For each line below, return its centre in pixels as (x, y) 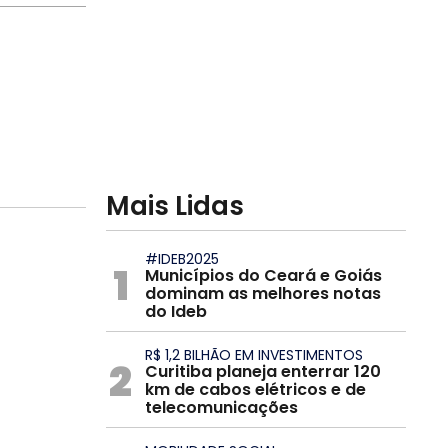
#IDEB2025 (182, 259)
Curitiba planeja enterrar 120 (263, 371)
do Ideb (176, 311)
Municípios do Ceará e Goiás (263, 275)
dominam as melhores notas (263, 293)
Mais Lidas (175, 206)
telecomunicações (221, 407)
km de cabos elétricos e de (255, 389)
